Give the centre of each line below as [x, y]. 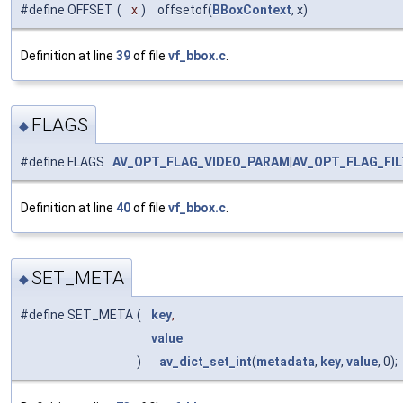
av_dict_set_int [206, 361]
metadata [286, 361]
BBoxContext [252, 9]
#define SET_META [76, 314]
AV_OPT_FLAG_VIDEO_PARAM [201, 162]
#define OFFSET [67, 9]
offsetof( [181, 9]
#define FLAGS [66, 162]
